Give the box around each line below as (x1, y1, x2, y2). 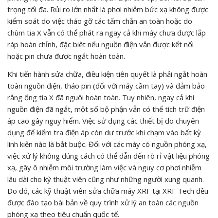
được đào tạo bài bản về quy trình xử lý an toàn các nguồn (7, 197, 199, 207)
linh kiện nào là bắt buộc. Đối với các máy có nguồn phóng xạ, (7, 139, 207, 149)
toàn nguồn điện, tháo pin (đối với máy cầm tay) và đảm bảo (7, 80, 205, 91)
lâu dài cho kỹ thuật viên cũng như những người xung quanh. (7, 174, 204, 184)
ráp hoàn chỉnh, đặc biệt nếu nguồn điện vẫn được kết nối (7, 39, 194, 49)
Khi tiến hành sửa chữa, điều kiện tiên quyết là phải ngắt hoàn (7, 69, 207, 79)
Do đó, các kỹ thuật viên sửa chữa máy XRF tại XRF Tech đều (7, 185, 208, 196)
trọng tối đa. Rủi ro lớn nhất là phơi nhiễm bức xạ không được (7, 4, 208, 14)
